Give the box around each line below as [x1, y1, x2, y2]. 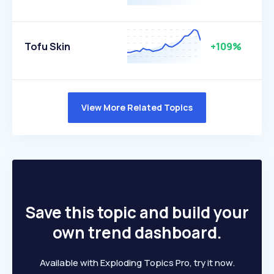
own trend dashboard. [52, 221, 222, 243]
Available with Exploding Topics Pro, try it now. [39, 256, 235, 269]
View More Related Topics [81, 102, 193, 113]
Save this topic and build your [25, 201, 249, 223]
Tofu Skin [24, 40, 70, 53]
